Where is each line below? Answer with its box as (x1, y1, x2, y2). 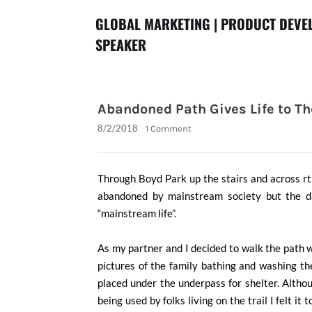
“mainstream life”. (97, 207, 176, 219)
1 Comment (146, 123, 192, 134)
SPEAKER (95, 34, 146, 55)
